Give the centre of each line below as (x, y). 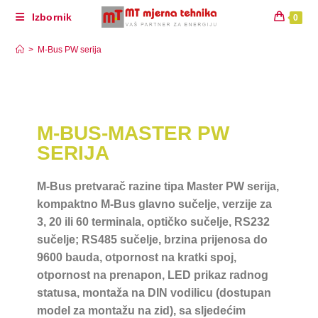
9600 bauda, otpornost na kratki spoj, (137, 257)
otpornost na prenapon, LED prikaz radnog (153, 275)
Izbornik (52, 17)
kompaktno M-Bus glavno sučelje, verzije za (155, 204)
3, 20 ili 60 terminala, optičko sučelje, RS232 (154, 222)
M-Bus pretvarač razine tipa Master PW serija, (158, 186)
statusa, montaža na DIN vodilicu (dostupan (154, 293)
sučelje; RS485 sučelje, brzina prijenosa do (153, 240)
